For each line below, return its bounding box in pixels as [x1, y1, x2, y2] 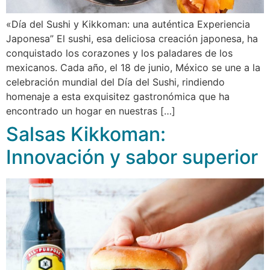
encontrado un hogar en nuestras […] [6, 104, 175, 117]
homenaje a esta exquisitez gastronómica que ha [6, 90, 230, 102]
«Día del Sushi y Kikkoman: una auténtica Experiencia [6, 17, 250, 30]
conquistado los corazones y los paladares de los [6, 46, 233, 59]
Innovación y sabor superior [6, 145, 258, 169]
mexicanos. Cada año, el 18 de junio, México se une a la [6, 61, 260, 74]
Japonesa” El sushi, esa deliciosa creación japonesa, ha [6, 32, 258, 45]
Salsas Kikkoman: [6, 122, 166, 146]
